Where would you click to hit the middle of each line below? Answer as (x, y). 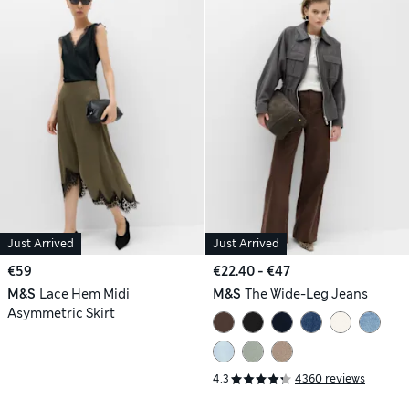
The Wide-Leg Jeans (306, 294)
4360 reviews (330, 379)
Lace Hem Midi (84, 294)
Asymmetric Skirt (61, 313)
